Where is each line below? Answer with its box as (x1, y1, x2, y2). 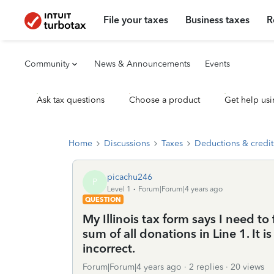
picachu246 (107, 171, 152, 182)
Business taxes (185, 14, 250, 26)
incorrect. (83, 241, 135, 256)
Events (205, 59, 230, 69)
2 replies (189, 262, 223, 272)
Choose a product (129, 95, 200, 105)
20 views (231, 262, 264, 272)
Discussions (104, 138, 150, 149)
